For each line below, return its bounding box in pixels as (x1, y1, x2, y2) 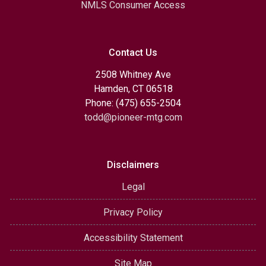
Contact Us (109, 47, 157, 58)
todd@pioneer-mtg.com (84, 112, 182, 123)
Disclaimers (107, 159, 159, 170)
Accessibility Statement (83, 232, 183, 243)
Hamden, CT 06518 (93, 83, 173, 94)
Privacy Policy (103, 207, 163, 218)
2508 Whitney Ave (95, 69, 171, 80)
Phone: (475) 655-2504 (85, 97, 181, 109)
